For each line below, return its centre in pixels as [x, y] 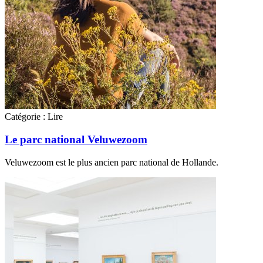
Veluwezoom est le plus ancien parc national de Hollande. [112, 162]
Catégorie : [25, 117]
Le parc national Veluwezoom [76, 140]
